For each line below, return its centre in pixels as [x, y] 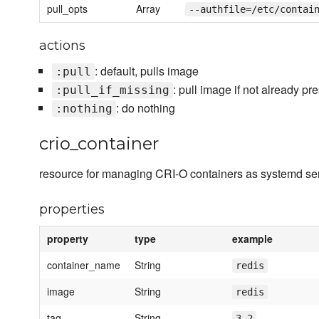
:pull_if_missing [112, 90]
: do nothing [145, 108]
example [252, 239]
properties [72, 210]
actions [62, 46]
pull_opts [67, 9]
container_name [84, 265]
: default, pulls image [146, 71]
